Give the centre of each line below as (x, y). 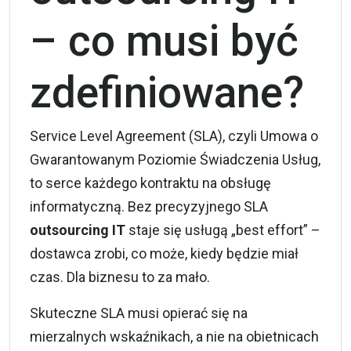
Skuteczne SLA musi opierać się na (139, 313)
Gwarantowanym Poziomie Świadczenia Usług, (175, 159)
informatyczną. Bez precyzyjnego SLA (149, 206)
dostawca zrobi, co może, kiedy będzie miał (164, 253)
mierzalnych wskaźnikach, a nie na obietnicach (174, 337)
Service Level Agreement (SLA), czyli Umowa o (174, 136)
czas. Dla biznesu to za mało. (120, 277)
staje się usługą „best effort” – (223, 230)
